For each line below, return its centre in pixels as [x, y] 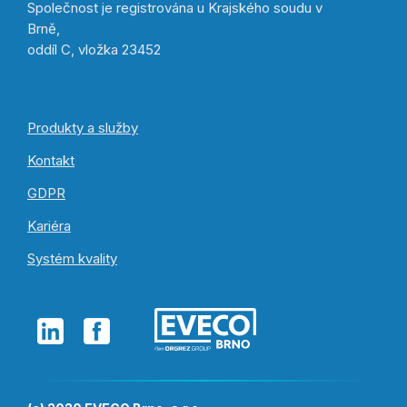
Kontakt [51, 160]
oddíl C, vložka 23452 [94, 50]
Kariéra [49, 226]
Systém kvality [72, 258]
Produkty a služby [83, 128]
